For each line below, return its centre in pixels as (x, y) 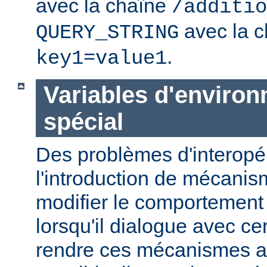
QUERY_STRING (107, 33)
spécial (83, 121)
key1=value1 (101, 59)
